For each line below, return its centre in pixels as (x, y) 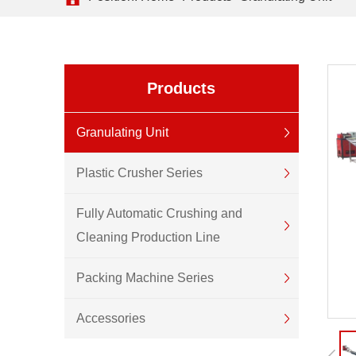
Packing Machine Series (145, 278)
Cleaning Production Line (148, 237)
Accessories (110, 318)
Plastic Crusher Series (139, 173)
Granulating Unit (122, 132)
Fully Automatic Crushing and (159, 213)
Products (182, 88)
